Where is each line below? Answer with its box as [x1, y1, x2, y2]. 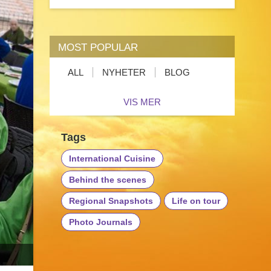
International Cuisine [68, 153, 155, 163]
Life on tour [171, 195, 220, 206]
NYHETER [102, 67, 146, 77]
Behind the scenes [68, 174, 146, 184]
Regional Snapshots [68, 195, 153, 206]
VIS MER [123, 96, 161, 107]
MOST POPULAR [57, 41, 138, 53]
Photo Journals [68, 217, 132, 227]
